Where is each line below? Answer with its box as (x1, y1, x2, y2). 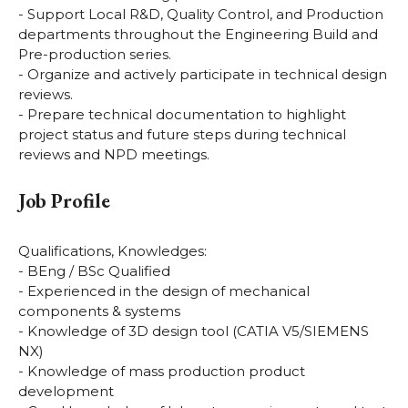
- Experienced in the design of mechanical (18, 281, 310, 300)
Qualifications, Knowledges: (18, 241, 207, 260)
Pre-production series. (18, 46, 171, 64)
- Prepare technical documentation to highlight (18, 106, 346, 124)
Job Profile (18, 188, 110, 215)
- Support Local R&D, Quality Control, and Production (18, 5, 383, 24)
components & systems (18, 301, 180, 320)
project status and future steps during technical (18, 126, 346, 144)
